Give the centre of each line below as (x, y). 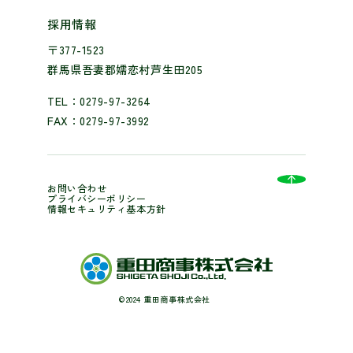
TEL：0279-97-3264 (99, 101)
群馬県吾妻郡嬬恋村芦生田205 (125, 70)
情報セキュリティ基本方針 (107, 209)
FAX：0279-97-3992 (98, 121)
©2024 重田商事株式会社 (164, 299)
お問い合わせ (77, 188)
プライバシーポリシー (97, 199)
